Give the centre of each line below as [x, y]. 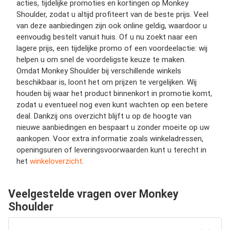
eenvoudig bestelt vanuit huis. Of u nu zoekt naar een [107, 37]
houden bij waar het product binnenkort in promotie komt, [114, 93]
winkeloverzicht [56, 161]
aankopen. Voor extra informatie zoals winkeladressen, [110, 138]
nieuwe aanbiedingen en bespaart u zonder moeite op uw [113, 127]
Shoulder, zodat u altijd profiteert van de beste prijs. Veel [112, 14]
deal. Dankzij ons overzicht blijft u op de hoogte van [104, 116]
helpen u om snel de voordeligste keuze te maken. [101, 59]
